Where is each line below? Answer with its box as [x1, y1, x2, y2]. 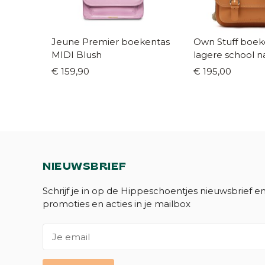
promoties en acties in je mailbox [43, 198, 190, 210]
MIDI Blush [51, 49, 102, 61]
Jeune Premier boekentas [51, 36, 170, 48]
